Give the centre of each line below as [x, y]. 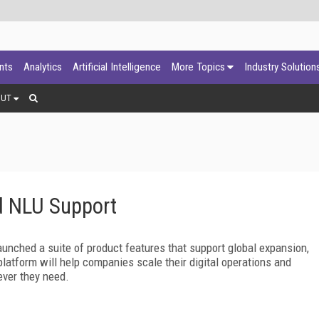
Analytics [43, 67]
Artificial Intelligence [117, 67]
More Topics [198, 67]
